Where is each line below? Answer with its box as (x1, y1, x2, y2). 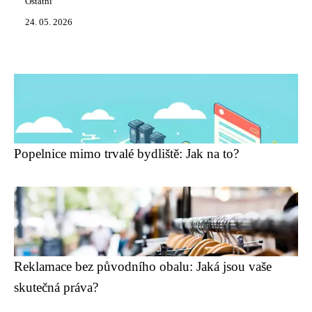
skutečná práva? (14, 280, 98, 295)
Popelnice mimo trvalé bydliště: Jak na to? (14, 146, 239, 161)
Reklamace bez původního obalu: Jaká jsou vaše (14, 259, 272, 274)
